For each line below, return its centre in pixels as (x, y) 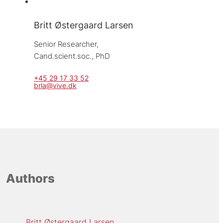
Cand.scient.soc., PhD (72, 56)
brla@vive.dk (55, 86)
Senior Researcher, (67, 44)
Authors (30, 178)
